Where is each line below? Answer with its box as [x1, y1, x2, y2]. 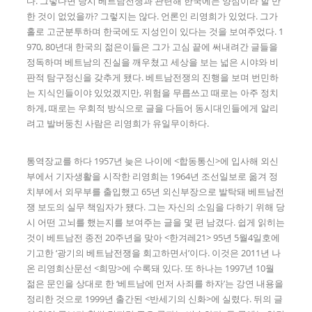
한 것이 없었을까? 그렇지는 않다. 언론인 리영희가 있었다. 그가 [26, 10, 279, 23]
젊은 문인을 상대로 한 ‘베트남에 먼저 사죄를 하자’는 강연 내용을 [26, 277, 284, 290]
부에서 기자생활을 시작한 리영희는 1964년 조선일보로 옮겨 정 [26, 170, 279, 183]
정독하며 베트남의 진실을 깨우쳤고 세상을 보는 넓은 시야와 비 [26, 56, 279, 69]
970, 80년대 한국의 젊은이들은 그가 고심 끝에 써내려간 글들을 [26, 40, 279, 54]
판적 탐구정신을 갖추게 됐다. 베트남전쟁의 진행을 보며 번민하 [26, 71, 279, 84]
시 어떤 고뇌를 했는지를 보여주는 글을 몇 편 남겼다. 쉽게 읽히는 [26, 216, 286, 229]
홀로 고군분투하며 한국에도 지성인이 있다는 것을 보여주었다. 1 [26, 25, 284, 38]
